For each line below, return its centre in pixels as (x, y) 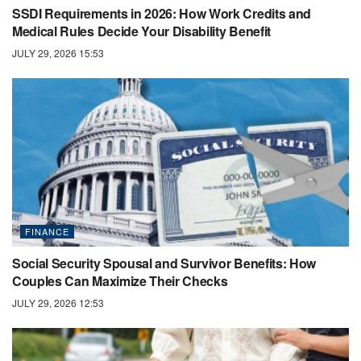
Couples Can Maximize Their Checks (120, 281)
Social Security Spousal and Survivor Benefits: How (164, 263)
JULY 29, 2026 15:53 (58, 53)
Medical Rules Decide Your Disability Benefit (141, 31)
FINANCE (47, 232)
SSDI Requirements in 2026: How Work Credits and (162, 14)
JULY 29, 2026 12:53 (58, 303)
